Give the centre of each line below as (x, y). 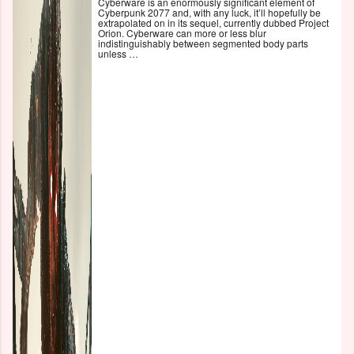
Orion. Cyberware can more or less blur (182, 32)
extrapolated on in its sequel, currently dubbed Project (213, 22)
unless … (118, 53)
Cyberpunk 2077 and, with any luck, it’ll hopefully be (209, 12)
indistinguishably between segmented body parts (203, 43)
